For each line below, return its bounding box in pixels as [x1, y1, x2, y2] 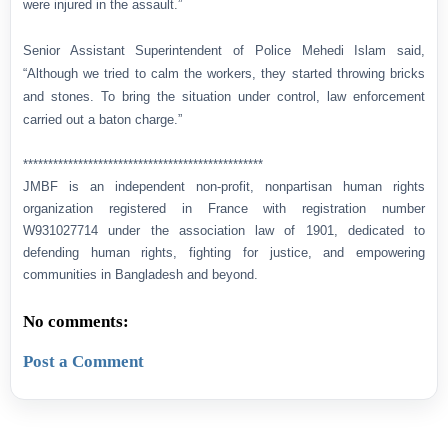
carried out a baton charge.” [23, 112, 182, 128]
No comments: [23, 312, 129, 332]
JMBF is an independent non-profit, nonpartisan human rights [23, 179, 425, 195]
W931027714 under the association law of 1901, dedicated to [23, 223, 425, 239]
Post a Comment [23, 351, 144, 371]
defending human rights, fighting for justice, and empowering [23, 245, 425, 261]
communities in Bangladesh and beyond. [23, 267, 258, 283]
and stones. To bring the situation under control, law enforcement [23, 89, 425, 105]
